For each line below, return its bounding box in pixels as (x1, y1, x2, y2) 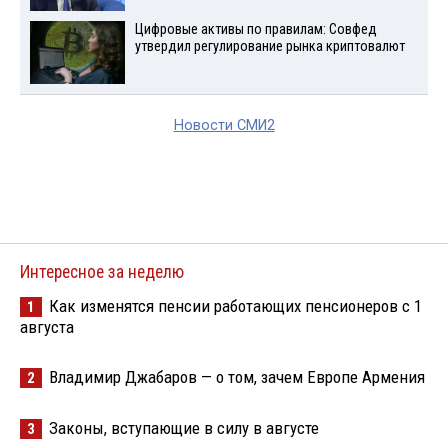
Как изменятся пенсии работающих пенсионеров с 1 (49, 296, 422, 316)
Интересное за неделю (20, 262, 184, 282)
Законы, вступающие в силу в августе (49, 418, 319, 438)
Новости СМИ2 (173, 117, 275, 134)
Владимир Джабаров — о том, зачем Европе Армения (49, 367, 425, 387)
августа (20, 317, 74, 337)
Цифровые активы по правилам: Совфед (134, 21, 377, 39)
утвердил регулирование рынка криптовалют (134, 38, 405, 56)
